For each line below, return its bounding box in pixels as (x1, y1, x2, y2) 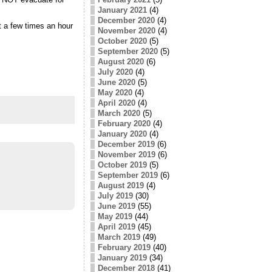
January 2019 (97, 253, 147, 262)
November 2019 (97, 149, 155, 159)
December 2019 (97, 139, 155, 149)
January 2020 (97, 129, 147, 138)
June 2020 (97, 77, 135, 87)
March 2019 (97, 232, 140, 242)
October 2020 (97, 36, 147, 46)
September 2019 (97, 170, 158, 180)
